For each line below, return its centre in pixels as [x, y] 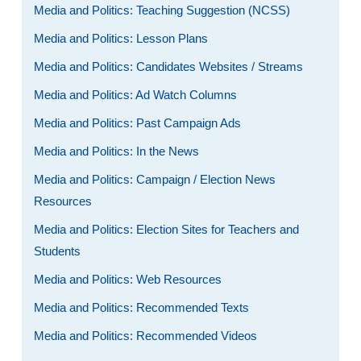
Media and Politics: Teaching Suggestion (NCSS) [162, 10]
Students [57, 251]
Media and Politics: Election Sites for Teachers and [166, 229]
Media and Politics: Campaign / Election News [154, 179]
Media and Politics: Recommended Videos [145, 336]
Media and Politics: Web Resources [127, 279]
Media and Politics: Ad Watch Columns [135, 95]
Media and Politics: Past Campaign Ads [137, 123]
